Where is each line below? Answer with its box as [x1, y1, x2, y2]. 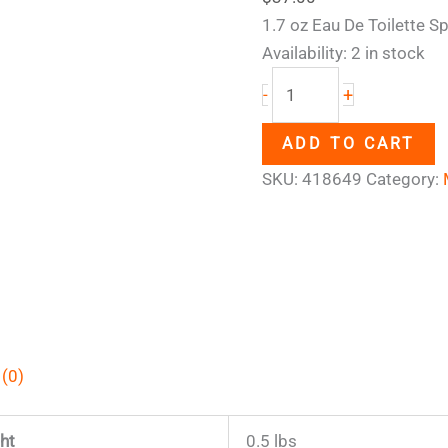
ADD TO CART [282, 133, 416, 153]
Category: [366, 168, 444, 189]
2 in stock [351, 43, 426, 64]
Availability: [262, 43, 348, 64]
